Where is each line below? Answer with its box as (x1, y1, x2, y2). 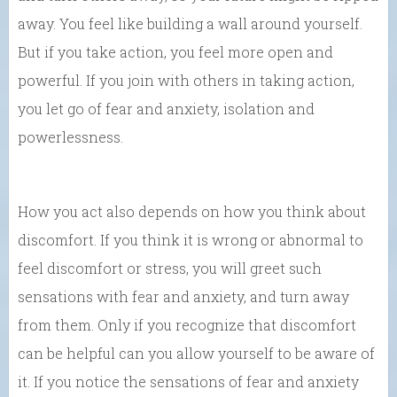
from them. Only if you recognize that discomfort (18, 315, 356, 335)
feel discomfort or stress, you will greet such (18, 259, 322, 278)
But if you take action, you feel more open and (18, 43, 333, 62)
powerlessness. (18, 128, 123, 147)
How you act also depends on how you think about (18, 202, 366, 222)
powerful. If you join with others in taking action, (18, 71, 354, 90)
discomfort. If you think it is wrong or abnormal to (18, 230, 363, 250)
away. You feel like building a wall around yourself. (18, 14, 362, 34)
